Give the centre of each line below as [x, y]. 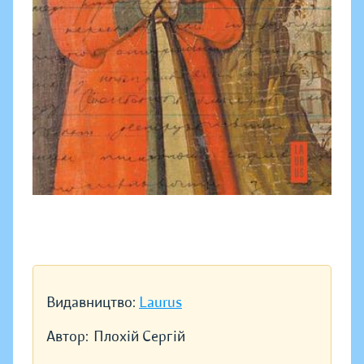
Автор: [67, 337]
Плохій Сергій [139, 337]
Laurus [160, 303]
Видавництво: [93, 303]
